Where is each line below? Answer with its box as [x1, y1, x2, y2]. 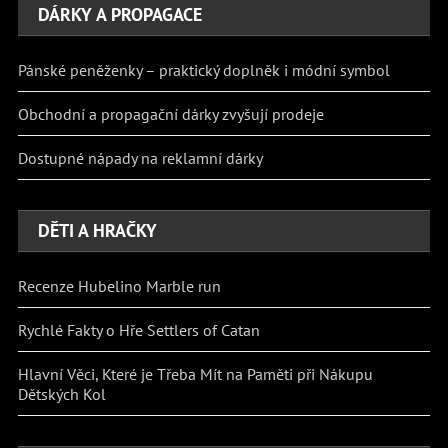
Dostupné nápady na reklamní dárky [18, 147, 264, 168]
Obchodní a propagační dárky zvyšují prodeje [18, 103, 325, 124]
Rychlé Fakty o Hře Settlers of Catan [18, 319, 261, 340]
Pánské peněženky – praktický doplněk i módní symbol [18, 59, 391, 80]
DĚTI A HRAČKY [38, 218, 158, 242]
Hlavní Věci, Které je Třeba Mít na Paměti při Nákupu [18, 363, 374, 384]
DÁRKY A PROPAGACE [38, 2, 203, 26]
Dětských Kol [18, 383, 107, 404]
